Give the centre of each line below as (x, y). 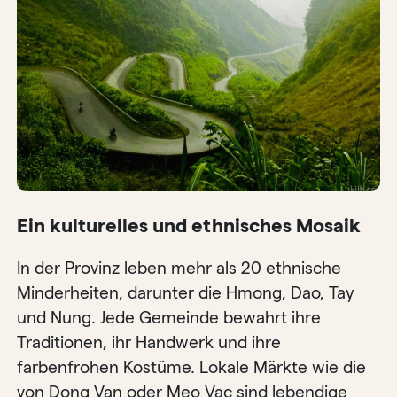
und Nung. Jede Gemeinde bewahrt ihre (169, 318)
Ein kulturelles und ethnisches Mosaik (189, 226)
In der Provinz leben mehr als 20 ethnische (179, 269)
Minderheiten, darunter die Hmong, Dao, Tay (186, 293)
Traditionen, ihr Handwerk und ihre (149, 343)
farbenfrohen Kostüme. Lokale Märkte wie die (192, 368)
